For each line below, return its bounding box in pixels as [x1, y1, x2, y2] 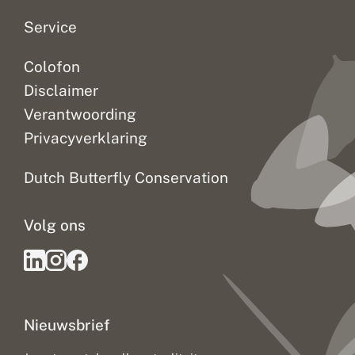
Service [24, 18, 77, 36]
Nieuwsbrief [24, 316, 110, 334]
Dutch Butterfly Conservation [24, 169, 228, 187]
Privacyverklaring [24, 129, 147, 147]
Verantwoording [24, 105, 136, 124]
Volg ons [24, 216, 86, 235]
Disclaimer [24, 82, 98, 100]
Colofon [24, 58, 80, 76]
